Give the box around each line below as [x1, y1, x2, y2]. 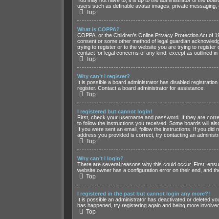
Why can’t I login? [77, 155, 124, 161]
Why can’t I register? [77, 73, 130, 79]
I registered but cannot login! [77, 108, 153, 114]
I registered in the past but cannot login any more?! [77, 190, 210, 197]
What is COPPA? [77, 26, 120, 32]
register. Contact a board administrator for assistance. [77, 85, 205, 91]
